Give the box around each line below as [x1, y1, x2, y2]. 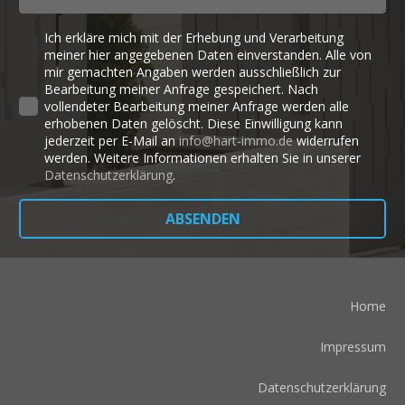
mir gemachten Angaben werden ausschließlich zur [44, 62, 341, 80]
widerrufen [293, 131, 359, 149]
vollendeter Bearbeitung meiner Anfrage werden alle [44, 97, 349, 115]
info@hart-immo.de [179, 131, 293, 149]
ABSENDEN [165, 208, 240, 229]
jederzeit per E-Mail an [44, 131, 179, 149]
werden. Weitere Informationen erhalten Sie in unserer [44, 148, 361, 166]
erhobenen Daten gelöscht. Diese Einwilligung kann [44, 114, 343, 132]
